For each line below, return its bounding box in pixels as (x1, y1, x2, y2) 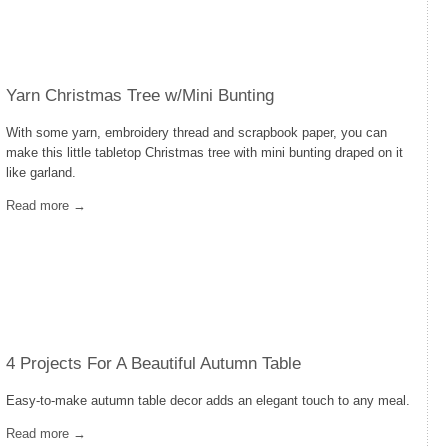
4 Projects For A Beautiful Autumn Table (6, 354, 301, 373)
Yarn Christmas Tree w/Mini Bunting (6, 86, 274, 105)
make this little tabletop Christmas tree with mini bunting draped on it (6, 145, 403, 160)
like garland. (6, 165, 76, 180)
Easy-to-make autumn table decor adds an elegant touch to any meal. (6, 393, 410, 408)
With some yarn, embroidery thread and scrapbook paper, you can (6, 125, 387, 140)
